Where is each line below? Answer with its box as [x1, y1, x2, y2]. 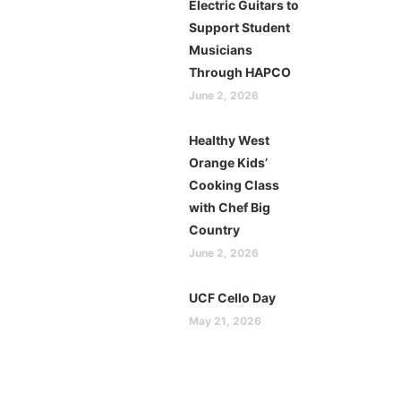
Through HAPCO [189, 64, 291, 80]
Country [189, 222, 240, 237]
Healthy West [189, 132, 269, 148]
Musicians [189, 42, 252, 57]
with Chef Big [189, 200, 270, 215]
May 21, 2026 [189, 314, 261, 328]
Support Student [189, 20, 290, 35]
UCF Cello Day [189, 290, 276, 305]
